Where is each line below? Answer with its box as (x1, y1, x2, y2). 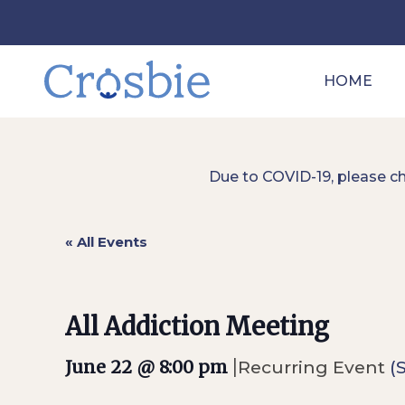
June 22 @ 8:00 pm (65, 356, 229, 378)
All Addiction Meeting (65, 311, 330, 342)
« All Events (65, 233, 148, 250)
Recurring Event (238, 356, 391, 378)
